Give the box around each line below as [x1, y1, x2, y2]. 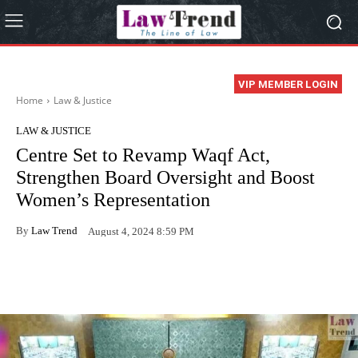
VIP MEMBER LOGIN [238, 78, 338, 91]
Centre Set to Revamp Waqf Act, [16, 145, 270, 166]
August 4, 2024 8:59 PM [88, 225, 194, 237]
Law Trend [31, 224, 78, 237]
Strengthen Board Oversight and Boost [16, 167, 315, 189]
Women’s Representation [16, 189, 210, 211]
